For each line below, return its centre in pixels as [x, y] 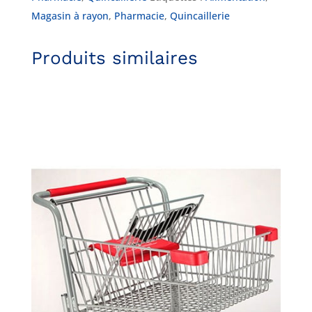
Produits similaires [114, 58]
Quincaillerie [200, 16]
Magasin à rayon [70, 16]
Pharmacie [139, 16]
